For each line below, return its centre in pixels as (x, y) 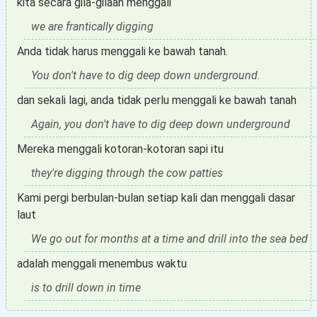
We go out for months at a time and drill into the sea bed (169, 239)
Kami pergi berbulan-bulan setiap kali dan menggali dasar (156, 198)
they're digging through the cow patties (127, 173)
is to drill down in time (86, 288)
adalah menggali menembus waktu (102, 264)
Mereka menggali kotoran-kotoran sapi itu (120, 149)
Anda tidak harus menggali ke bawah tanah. (122, 51)
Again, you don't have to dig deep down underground (161, 124)
